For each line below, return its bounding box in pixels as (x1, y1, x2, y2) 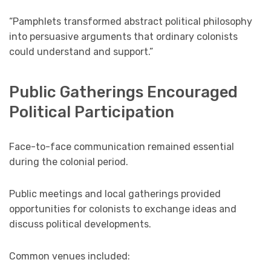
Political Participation (9, 103, 174, 122)
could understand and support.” (9, 45, 153, 57)
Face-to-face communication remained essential (9, 141, 234, 153)
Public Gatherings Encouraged (9, 83, 238, 102)
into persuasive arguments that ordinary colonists (9, 30, 238, 42)
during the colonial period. (9, 156, 128, 168)
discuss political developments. (9, 218, 151, 230)
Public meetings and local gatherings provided (9, 188, 221, 200)
